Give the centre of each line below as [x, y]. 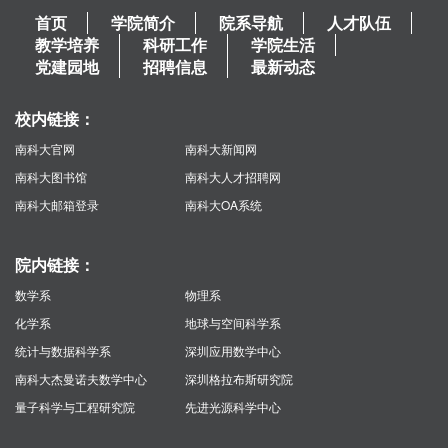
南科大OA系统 [224, 204]
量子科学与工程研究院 [75, 406]
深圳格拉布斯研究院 [239, 378]
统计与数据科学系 [63, 350]
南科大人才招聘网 [233, 176]
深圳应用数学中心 [233, 350]
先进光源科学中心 [233, 406]
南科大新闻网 [221, 148]
